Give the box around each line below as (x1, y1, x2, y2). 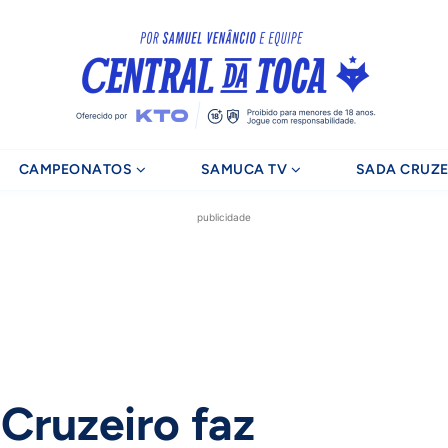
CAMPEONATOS (18, 161, 133, 178)
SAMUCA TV (200, 161, 288, 178)
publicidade (197, 211, 251, 223)
